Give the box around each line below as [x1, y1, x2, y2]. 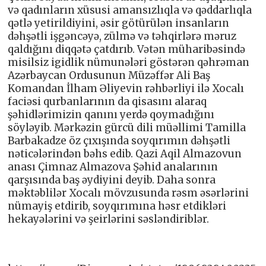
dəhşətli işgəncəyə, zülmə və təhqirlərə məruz [8, 29, 237, 43]
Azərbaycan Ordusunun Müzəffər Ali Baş [8, 68, 211, 82]
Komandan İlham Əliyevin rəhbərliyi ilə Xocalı [8, 81, 245, 95]
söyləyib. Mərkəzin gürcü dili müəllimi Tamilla [8, 121, 246, 134]
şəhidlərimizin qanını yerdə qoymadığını [8, 107, 215, 121]
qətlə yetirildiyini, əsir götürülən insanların [8, 16, 230, 30]
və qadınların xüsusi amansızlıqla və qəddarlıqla [8, 3, 252, 17]
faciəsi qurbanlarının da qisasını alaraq [8, 94, 207, 108]
